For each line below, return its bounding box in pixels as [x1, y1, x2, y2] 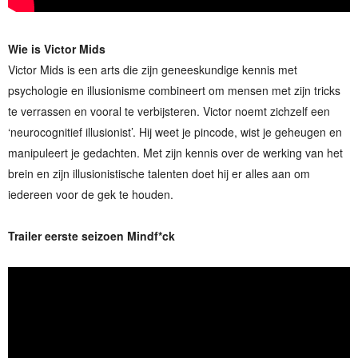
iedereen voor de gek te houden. [8, 185, 173, 202]
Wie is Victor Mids [8, 40, 105, 57]
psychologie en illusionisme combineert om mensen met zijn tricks [8, 82, 340, 98]
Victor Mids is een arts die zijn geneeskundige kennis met [8, 61, 297, 78]
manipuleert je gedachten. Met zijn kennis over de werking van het [8, 144, 343, 161]
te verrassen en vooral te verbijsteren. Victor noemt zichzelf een [8, 102, 330, 119]
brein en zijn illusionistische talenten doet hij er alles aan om [8, 165, 310, 181]
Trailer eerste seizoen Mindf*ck [8, 227, 175, 244]
